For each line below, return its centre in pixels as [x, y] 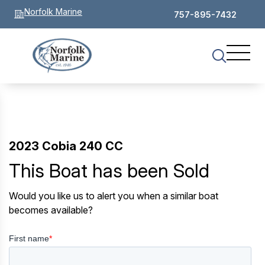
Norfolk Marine [53, 12]
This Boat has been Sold [109, 171]
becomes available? [51, 210]
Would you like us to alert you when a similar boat [114, 196]
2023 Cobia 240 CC [66, 146]
